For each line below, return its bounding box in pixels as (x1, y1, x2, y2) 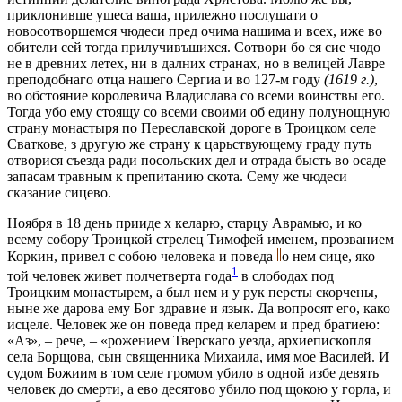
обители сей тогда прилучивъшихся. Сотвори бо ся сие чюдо (7, 39, 380, 56)
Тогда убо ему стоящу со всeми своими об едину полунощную (7, 104, 390, 120)
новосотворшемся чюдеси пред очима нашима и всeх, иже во (7, 23, 382, 39)
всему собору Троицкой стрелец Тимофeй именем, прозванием (7, 232, 394, 248)
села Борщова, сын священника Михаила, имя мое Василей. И (7, 349, 389, 365)
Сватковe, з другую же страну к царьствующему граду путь (7, 136, 371, 153)
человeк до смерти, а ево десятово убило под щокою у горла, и (7, 381, 391, 398)
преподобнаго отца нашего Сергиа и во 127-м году (7, 72, 324, 88)
